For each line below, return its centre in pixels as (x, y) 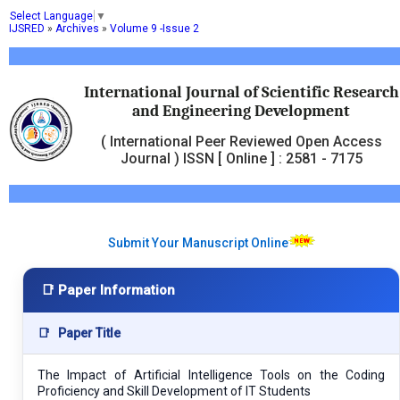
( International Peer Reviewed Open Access (241, 141)
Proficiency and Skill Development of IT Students (174, 391)
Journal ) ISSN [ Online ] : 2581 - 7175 (241, 158)
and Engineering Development (241, 111)
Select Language (51, 16)
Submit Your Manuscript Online (198, 242)
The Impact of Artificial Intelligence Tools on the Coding (211, 375)
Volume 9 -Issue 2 (154, 28)
